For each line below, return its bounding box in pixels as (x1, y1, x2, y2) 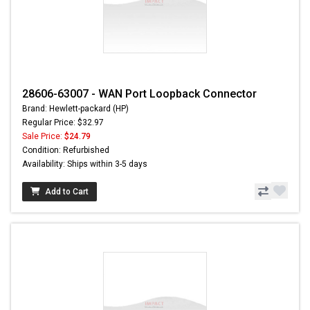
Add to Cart (45, 187, 89, 197)
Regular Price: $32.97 (22, 118, 104, 128)
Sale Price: (22, 131, 64, 142)
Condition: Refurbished (22, 145, 109, 156)
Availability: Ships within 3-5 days (22, 159, 147, 170)
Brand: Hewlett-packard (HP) (22, 104, 129, 114)
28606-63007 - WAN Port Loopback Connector (22, 87, 257, 101)
